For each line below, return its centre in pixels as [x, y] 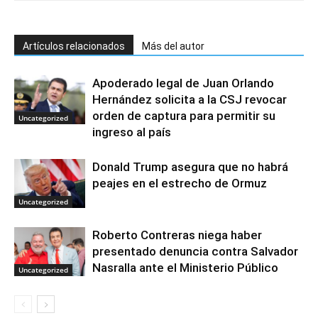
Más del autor [173, 46]
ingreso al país [132, 132]
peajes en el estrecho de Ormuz [180, 183]
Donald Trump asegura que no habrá [190, 167]
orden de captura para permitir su [184, 116]
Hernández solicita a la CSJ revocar [190, 100]
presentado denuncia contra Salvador [195, 252]
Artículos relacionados [74, 46]
